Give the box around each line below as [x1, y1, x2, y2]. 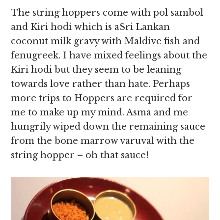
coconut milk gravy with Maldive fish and [11, 36, 200, 47]
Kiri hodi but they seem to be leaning [11, 64, 182, 75]
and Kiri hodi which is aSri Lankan [11, 22, 170, 32]
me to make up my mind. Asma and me [11, 107, 189, 118]
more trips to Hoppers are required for [11, 93, 193, 104]
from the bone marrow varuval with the [11, 136, 195, 146]
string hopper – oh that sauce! [11, 150, 149, 161]
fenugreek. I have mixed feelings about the [11, 50, 208, 61]
